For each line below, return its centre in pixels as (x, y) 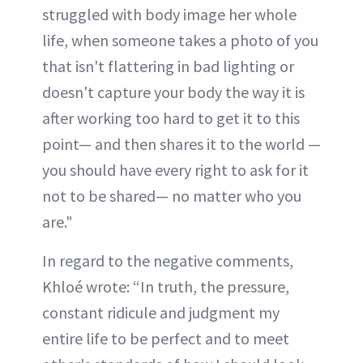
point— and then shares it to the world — (181, 144)
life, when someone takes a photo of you (180, 41)
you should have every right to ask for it (175, 170)
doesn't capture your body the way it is (173, 92)
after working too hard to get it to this (171, 118)
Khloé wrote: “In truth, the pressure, (166, 287)
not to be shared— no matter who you (172, 196)
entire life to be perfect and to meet (166, 339)
